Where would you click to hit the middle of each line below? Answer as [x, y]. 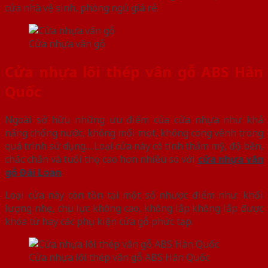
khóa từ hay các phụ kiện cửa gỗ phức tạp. [99, 222]
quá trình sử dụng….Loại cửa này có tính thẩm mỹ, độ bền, [134, 146]
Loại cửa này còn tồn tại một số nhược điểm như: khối [134, 195]
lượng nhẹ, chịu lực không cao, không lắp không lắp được [134, 208]
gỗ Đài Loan [33, 173]
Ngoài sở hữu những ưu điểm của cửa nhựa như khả [134, 120]
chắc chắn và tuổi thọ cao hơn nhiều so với [101, 159]
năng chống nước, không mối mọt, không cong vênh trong [134, 133]
